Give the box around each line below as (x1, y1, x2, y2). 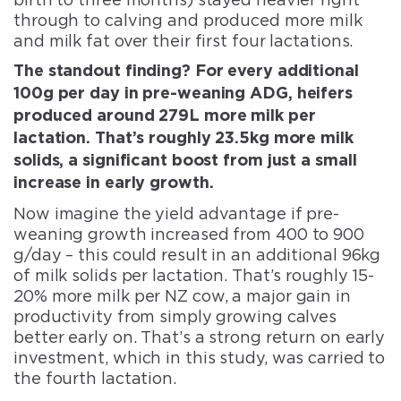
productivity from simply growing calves (13, 306, 337, 326)
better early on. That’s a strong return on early (13, 327, 386, 346)
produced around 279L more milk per (13, 107, 316, 124)
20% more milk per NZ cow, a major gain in (13, 286, 351, 305)
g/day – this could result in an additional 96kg (13, 244, 381, 264)
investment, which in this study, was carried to (13, 347, 386, 367)
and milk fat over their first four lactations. (13, 30, 354, 50)
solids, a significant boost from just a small (13, 152, 357, 169)
